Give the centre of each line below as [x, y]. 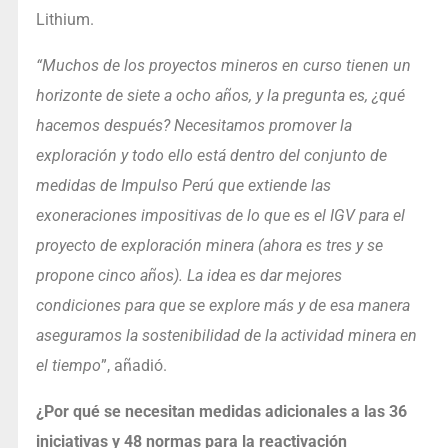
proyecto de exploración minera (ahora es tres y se [209, 246]
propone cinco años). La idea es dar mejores [188, 276]
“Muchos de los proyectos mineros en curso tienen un [223, 66]
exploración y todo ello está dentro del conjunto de [211, 156]
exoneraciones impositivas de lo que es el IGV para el [220, 216]
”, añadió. [133, 366]
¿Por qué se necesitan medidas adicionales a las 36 [221, 412]
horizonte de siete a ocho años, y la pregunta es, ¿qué [220, 96]
